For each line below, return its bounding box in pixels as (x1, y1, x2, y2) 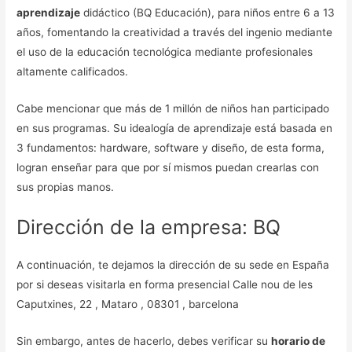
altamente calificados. (16, 65, 129, 79)
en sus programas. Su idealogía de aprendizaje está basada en (16, 122, 333, 135)
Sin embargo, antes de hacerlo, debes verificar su (16, 334, 272, 347)
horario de (271, 334, 326, 347)
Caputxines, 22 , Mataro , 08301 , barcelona (16, 298, 240, 311)
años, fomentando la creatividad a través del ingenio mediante (16, 26, 333, 39)
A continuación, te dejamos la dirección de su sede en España (16, 258, 330, 272)
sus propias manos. (16, 181, 115, 194)
